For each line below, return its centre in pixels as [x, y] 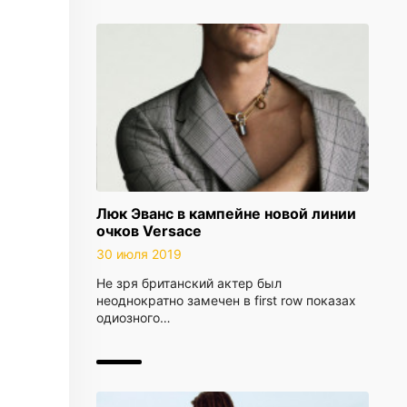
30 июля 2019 [139, 254]
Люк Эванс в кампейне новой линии [226, 213]
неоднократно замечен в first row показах [226, 300]
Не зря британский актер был [189, 283]
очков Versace [149, 231]
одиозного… [134, 318]
